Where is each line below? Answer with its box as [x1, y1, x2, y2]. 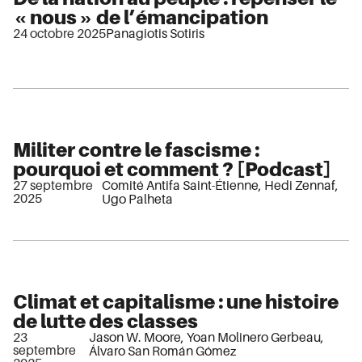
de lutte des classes [13, 310, 198, 333]
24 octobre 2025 [13, 27, 106, 42]
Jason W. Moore [88, 330, 181, 346]
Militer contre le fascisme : [13, 139, 259, 162]
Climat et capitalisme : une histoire [13, 291, 339, 314]
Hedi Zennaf [263, 179, 335, 194]
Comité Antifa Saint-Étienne [101, 179, 259, 194]
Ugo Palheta [101, 192, 173, 208]
